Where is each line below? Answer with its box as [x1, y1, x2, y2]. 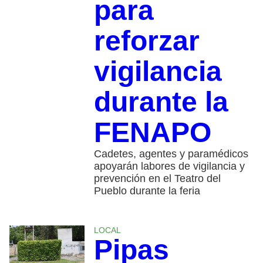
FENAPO [93, 116, 211, 148]
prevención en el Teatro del [93, 172, 221, 184]
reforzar [93, 25, 200, 56]
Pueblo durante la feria [93, 184, 200, 197]
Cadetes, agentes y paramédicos [93, 147, 248, 160]
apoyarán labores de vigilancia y [93, 160, 245, 172]
